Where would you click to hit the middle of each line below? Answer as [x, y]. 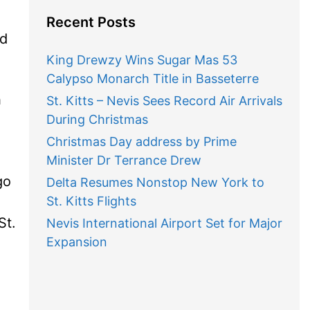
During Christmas [97, 119]
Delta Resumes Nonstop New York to [155, 182]
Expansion [76, 242]
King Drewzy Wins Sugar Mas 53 [142, 60]
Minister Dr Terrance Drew [124, 160]
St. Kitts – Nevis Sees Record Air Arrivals [164, 101]
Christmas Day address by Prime [141, 142]
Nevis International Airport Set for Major [164, 223]
